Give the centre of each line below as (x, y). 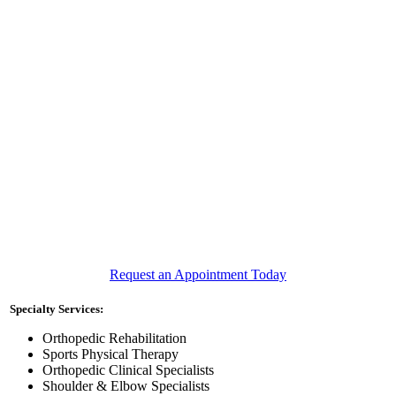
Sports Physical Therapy (110, 354)
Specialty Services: (57, 309)
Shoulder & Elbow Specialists (126, 386)
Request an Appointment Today (198, 274)
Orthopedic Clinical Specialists (128, 370)
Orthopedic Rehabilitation (114, 339)
